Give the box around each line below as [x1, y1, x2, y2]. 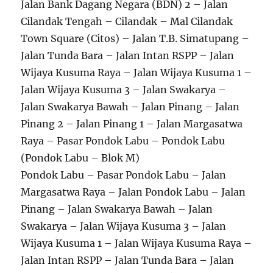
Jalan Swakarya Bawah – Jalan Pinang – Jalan [21, 100, 240, 113]
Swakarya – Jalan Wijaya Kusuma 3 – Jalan [21, 219, 227, 232]
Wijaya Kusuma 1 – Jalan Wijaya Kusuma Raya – [21, 236, 252, 249]
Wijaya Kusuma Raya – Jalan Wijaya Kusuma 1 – [21, 66, 252, 79]
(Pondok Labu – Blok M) [21, 151, 140, 164]
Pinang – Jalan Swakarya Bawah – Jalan [21, 202, 213, 215]
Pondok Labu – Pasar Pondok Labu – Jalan [21, 168, 227, 181]
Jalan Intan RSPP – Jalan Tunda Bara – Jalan [21, 253, 235, 266]
